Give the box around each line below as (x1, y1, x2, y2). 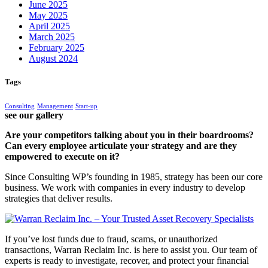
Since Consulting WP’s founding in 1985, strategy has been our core (5, 172, 263, 182)
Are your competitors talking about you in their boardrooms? (5, 130, 254, 141)
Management (37, 103, 73, 110)
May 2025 (29, 10, 68, 21)
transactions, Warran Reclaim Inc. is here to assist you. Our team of (5, 245, 257, 255)
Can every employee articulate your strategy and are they (5, 141, 237, 151)
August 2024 (29, 53, 78, 64)
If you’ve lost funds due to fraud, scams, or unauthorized (5, 234, 218, 245)
